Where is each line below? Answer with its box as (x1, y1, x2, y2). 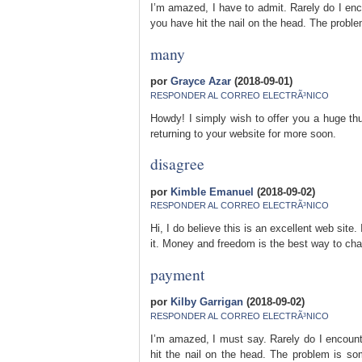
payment (150, 263, 204, 284)
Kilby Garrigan (170, 296, 243, 309)
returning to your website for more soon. (150, 127, 336, 140)
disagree (150, 153, 204, 175)
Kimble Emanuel (170, 185, 254, 198)
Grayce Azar (170, 75, 231, 88)
